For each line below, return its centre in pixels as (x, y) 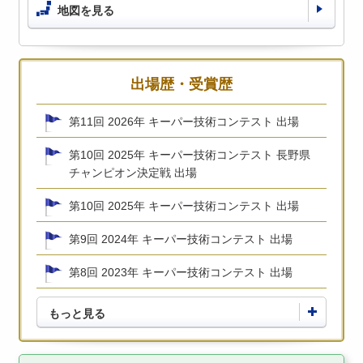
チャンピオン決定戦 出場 (133, 172)
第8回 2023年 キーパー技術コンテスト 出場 (181, 272)
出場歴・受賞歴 (181, 84)
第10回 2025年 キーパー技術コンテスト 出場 (184, 205)
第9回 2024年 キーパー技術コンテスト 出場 (181, 239)
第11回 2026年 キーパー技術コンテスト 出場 (184, 121)
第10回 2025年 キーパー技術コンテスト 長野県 (190, 154)
